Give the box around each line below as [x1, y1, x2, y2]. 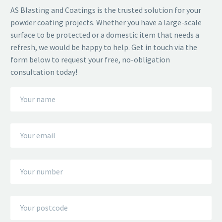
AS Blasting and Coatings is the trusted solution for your [10, 5, 201, 15]
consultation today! [10, 67, 77, 77]
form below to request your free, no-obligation [10, 55, 170, 65]
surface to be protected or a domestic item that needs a [10, 30, 199, 40]
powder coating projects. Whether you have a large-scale [10, 17, 202, 28]
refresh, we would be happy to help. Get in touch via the [10, 42, 197, 53]
